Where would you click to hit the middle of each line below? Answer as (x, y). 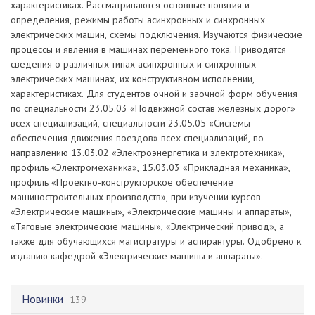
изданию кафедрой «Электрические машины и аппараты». (137, 256)
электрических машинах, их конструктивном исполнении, (133, 79)
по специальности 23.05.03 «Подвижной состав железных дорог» (153, 109)
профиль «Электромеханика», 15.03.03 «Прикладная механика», (150, 168)
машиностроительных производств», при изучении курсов (136, 197)
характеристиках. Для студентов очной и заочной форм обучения (154, 94)
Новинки (43, 299)
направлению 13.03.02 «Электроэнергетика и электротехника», (148, 153)
